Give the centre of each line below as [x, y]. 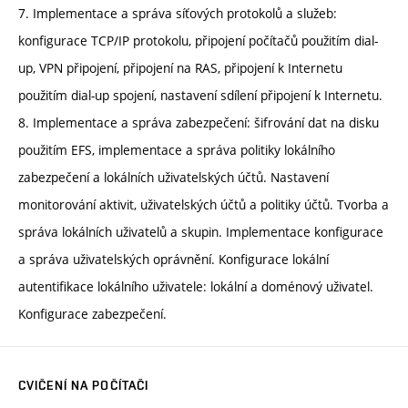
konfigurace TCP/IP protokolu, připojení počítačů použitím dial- [198, 41]
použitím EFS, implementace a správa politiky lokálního [177, 150]
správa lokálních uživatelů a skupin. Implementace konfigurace [201, 232]
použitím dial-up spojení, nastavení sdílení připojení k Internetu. [200, 96]
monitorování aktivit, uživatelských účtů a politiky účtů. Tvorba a [204, 205]
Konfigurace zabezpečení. [92, 314]
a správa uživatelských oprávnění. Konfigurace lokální [173, 260]
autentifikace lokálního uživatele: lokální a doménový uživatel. [196, 287]
